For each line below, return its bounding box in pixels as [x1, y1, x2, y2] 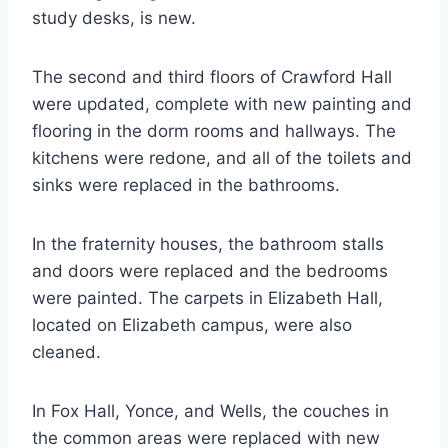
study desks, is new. [32, 7, 196, 28]
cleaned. [32, 341, 101, 362]
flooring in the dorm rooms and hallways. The [32, 120, 396, 141]
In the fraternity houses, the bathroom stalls [32, 233, 384, 254]
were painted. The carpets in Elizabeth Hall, [32, 287, 383, 308]
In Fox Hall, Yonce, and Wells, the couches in [32, 400, 389, 421]
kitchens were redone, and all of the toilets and [32, 147, 412, 168]
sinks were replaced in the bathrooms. [32, 174, 340, 195]
